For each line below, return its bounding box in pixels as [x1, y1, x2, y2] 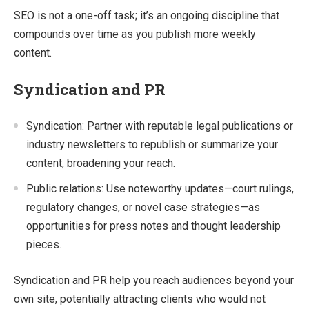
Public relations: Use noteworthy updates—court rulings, [26, 182, 295, 195]
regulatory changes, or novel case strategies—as [26, 201, 261, 214]
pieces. [26, 238, 62, 251]
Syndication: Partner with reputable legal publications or [26, 119, 294, 132]
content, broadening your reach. [26, 157, 176, 170]
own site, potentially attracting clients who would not [14, 292, 266, 306]
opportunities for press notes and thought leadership [26, 219, 281, 232]
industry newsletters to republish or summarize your [26, 138, 279, 151]
